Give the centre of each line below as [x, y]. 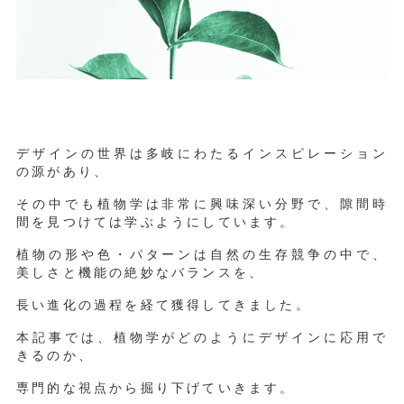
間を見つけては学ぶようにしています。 [156, 221]
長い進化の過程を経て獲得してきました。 [163, 304]
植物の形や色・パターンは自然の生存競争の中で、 [202, 253]
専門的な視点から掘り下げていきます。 [156, 387]
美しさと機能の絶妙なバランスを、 [140, 271]
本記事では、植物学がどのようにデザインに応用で [202, 336]
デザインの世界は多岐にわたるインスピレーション [202, 152]
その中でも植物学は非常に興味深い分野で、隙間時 [202, 203]
